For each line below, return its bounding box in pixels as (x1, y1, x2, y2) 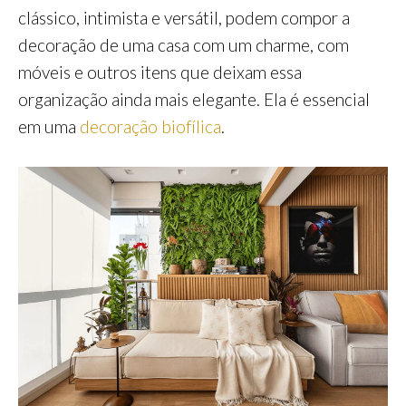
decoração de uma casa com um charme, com (18, 34, 349, 56)
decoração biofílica (80, 116, 221, 138)
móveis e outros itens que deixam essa (18, 62, 302, 83)
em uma (18, 116, 80, 138)
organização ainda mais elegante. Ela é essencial (18, 89, 370, 111)
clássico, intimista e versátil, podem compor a (18, 7, 350, 29)
